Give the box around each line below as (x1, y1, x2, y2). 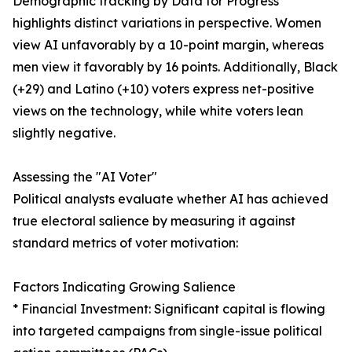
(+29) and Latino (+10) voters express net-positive (13, 81, 314, 97)
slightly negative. (13, 125, 115, 141)
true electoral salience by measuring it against (13, 213, 295, 229)
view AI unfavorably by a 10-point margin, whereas (13, 37, 324, 53)
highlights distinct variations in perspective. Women (13, 15, 321, 31)
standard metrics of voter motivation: (13, 235, 238, 251)
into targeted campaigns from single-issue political (13, 323, 322, 339)
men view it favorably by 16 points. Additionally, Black (13, 59, 338, 75)
